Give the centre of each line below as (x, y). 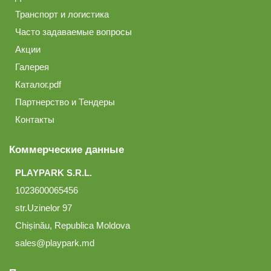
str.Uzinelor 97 (44, 207)
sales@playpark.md (55, 243)
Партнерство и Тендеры (65, 102)
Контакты (35, 119)
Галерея (32, 67)
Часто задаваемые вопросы (73, 31)
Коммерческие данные (67, 149)
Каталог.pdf (38, 84)
